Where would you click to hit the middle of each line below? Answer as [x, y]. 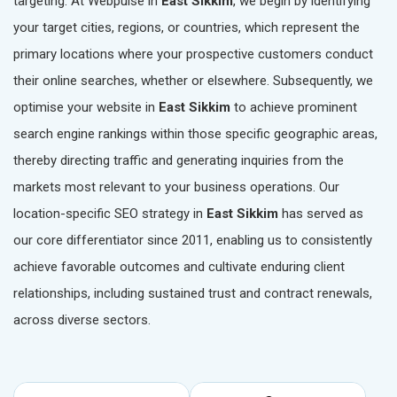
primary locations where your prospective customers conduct [193, 54]
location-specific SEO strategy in [110, 214]
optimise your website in [86, 108]
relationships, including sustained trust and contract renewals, [193, 294]
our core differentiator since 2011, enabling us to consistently [193, 241]
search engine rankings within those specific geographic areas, [195, 134]
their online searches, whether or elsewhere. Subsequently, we [193, 81]
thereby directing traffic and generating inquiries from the [179, 161]
